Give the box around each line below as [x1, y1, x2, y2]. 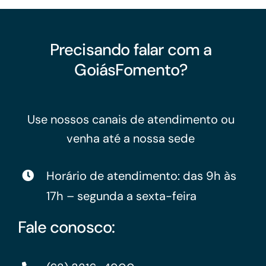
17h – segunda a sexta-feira [46, 188, 197, 204]
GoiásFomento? [74, 59, 187, 81]
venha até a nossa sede [66, 131, 195, 147]
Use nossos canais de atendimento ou [27, 112, 235, 128]
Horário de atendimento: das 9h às [46, 168, 236, 184]
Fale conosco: [17, 217, 115, 238]
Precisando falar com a [49, 39, 212, 61]
